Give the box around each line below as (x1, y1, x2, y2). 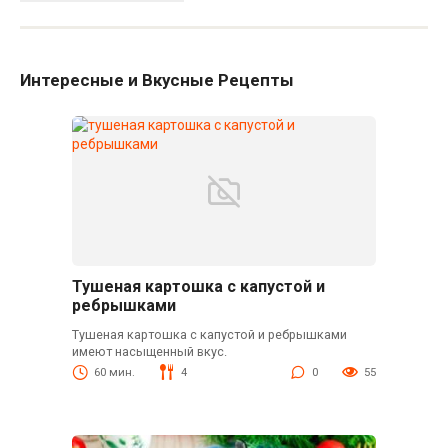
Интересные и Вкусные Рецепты (20, 70, 294, 91)
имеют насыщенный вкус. (71, 344, 227, 360)
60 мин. (93, 366, 135, 380)
